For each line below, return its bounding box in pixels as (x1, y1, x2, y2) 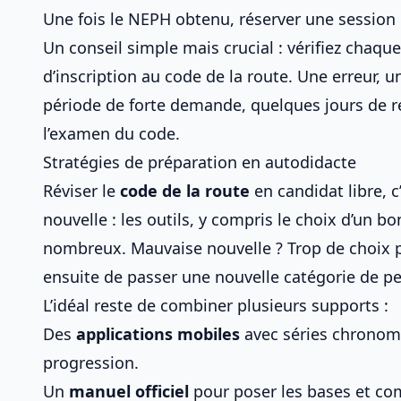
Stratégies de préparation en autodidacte (43, 151, 356, 173)
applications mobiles (76, 323, 240, 345)
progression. (43, 352, 139, 373)
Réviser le (43, 180, 120, 201)
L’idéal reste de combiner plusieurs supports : (43, 294, 388, 316)
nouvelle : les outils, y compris (43, 209, 277, 230)
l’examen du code (43, 123, 175, 144)
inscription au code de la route (55, 65, 288, 87)
